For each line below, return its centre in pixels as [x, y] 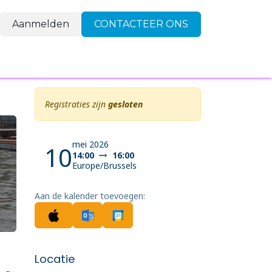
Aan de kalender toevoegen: [90, 196]
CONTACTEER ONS [141, 24]
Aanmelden [41, 24]
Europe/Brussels [104, 165]
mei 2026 [90, 144]
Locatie [55, 259]
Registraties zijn [76, 104]
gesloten [125, 104]
